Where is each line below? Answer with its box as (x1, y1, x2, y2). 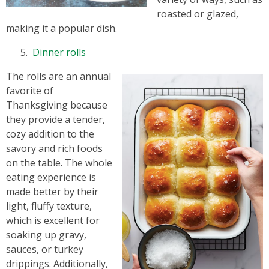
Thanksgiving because (6, 98, 107, 112)
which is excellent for (6, 214, 100, 227)
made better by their (6, 185, 98, 198)
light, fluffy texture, (6, 199, 92, 213)
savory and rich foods (6, 142, 103, 155)
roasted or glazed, (157, 7, 238, 20)
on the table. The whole (6, 156, 112, 169)
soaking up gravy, (6, 228, 86, 241)
